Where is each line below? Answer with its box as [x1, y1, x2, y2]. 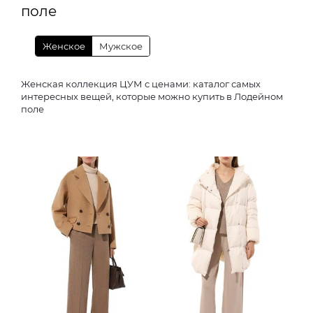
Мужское [99, 41, 143, 52]
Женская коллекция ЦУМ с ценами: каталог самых [21, 78, 261, 89]
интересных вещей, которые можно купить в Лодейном [21, 91, 283, 102]
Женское [43, 41, 85, 52]
